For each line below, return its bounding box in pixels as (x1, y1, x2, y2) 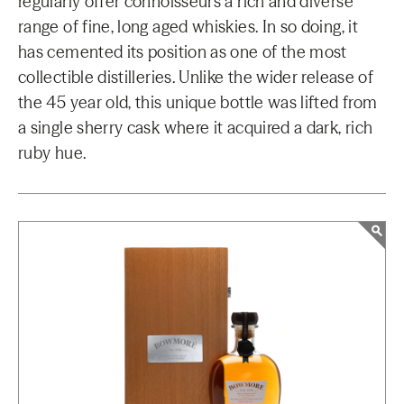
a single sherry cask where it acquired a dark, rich (18, 117, 373, 138)
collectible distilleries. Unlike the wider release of (18, 67, 374, 87)
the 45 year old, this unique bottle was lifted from (18, 92, 378, 113)
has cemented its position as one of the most (18, 41, 347, 62)
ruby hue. (18, 142, 87, 163)
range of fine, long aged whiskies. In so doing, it (18, 16, 358, 37)
